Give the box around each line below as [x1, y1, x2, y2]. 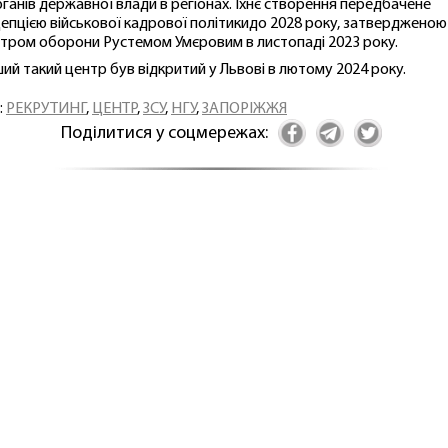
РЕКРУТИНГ [6, 101, 86, 118]
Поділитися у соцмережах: [60, 123, 268, 143]
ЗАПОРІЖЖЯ [202, 101, 287, 118]
